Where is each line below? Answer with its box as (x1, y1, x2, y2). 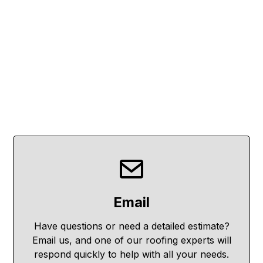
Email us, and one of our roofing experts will (32, 234, 231, 246)
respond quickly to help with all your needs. (34, 248, 229, 260)
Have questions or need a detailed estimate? (33, 220, 230, 232)
